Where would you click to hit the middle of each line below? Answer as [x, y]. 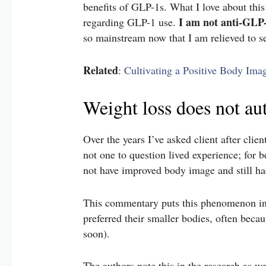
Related [101, 70]
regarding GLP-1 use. [131, 22]
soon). [99, 233]
